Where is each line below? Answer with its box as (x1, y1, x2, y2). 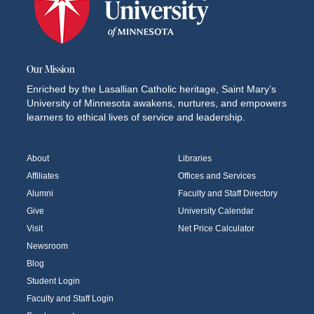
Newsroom (27, 240, 68, 251)
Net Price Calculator (178, 223, 254, 233)
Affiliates (27, 170, 59, 181)
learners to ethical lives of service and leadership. (27, 111, 245, 123)
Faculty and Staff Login (27, 293, 114, 303)
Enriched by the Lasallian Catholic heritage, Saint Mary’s (27, 83, 276, 95)
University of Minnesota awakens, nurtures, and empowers (27, 97, 287, 109)
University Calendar (178, 205, 254, 216)
